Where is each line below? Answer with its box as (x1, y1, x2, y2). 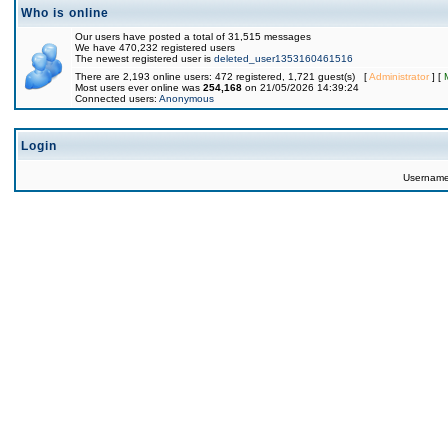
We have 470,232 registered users (75, 42, 235, 53)
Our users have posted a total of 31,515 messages (75, 31, 311, 42)
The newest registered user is (75, 53, 214, 64)
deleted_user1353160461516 (214, 53, 353, 64)
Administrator (369, 71, 429, 82)
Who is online (21, 6, 109, 20)
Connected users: (75, 93, 159, 104)
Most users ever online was (75, 82, 203, 93)
